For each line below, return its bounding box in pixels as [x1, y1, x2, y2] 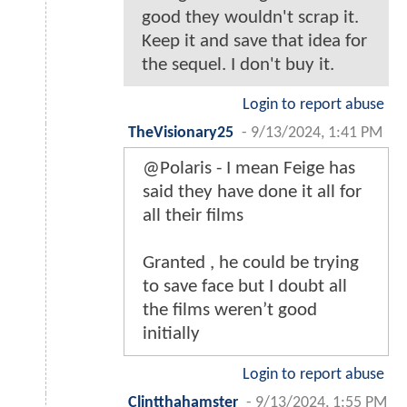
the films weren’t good [143, 301, 317, 321]
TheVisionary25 [128, 125, 233, 142]
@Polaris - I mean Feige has [143, 159, 355, 179]
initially [143, 324, 200, 344]
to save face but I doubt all [143, 277, 347, 297]
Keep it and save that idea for [142, 32, 367, 52]
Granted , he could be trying [143, 253, 359, 273]
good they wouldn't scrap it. [142, 8, 359, 28]
